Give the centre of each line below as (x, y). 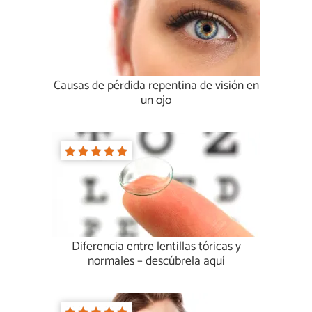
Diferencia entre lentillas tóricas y (156, 247)
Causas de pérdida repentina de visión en (156, 86)
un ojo (156, 101)
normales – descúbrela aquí (156, 262)
